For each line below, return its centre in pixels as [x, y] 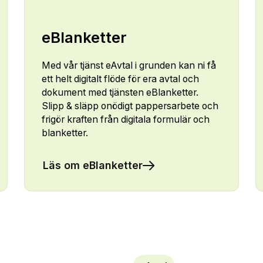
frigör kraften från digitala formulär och [125, 120]
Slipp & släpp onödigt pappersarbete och [130, 106]
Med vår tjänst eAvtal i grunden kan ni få [129, 66]
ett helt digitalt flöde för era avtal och [120, 79]
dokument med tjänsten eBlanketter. [120, 93]
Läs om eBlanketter [92, 165]
